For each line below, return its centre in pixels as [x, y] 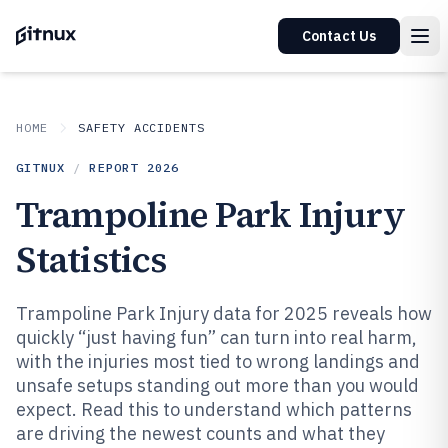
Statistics [91, 259]
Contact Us [339, 36]
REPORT [118, 167]
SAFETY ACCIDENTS [141, 127]
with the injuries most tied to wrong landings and [218, 361]
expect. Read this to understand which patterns [214, 409]
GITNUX [41, 167]
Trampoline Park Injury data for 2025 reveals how [224, 313]
